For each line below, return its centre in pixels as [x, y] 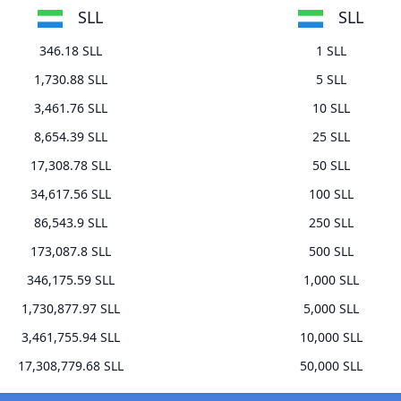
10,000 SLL [331, 337]
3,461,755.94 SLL [70, 337]
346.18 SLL [70, 51]
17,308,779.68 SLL [70, 366]
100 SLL [331, 194]
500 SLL [331, 252]
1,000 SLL [331, 280]
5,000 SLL [331, 309]
